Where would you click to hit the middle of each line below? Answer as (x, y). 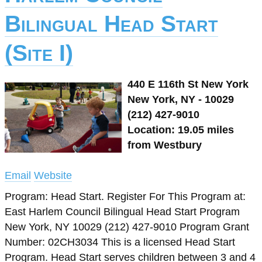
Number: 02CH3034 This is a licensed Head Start (120, 242)
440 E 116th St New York (188, 84)
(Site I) (39, 53)
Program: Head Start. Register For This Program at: (125, 196)
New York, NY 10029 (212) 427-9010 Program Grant (127, 227)
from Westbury (165, 145)
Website (53, 175)
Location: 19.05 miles (181, 130)
